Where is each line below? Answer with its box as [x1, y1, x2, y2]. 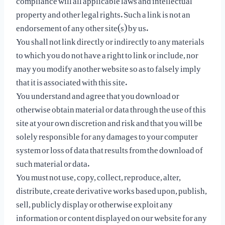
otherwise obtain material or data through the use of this [16, 96, 206, 118]
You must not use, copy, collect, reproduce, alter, [16, 164, 181, 185]
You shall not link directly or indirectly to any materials [16, 29, 204, 50]
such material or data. [16, 151, 89, 172]
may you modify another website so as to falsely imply [16, 56, 201, 77]
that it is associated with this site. [16, 69, 127, 90]
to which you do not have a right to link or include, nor [16, 42, 198, 63]
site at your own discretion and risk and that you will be [16, 110, 202, 131]
